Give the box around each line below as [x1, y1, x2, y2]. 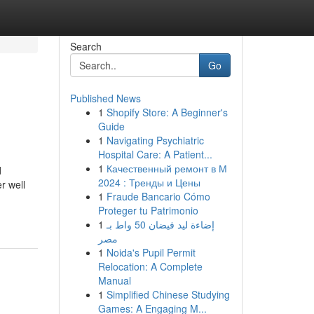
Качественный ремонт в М [106, 161, 227, 175]
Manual [97, 273, 131, 287]
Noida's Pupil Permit [106, 245, 196, 259]
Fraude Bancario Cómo [106, 189, 210, 203]
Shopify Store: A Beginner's [106, 105, 228, 119]
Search [69, 39, 102, 53]
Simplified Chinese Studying [106, 287, 230, 301]
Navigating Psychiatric [106, 133, 204, 147]
